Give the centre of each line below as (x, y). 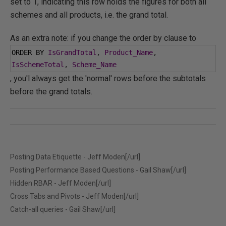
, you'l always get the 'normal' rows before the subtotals (108, 78)
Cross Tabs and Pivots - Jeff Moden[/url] (74, 196)
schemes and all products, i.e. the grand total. (89, 15)
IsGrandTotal (72, 52)
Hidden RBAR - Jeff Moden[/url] (61, 183)
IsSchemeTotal (38, 65)
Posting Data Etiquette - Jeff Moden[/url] (75, 157)
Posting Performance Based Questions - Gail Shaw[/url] (98, 170)
